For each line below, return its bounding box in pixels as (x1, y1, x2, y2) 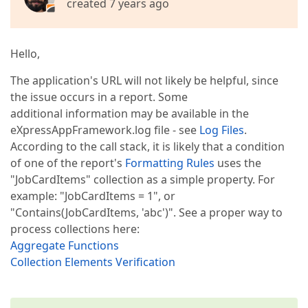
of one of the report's (10, 155, 125, 170)
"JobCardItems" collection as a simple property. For (10, 172, 275, 187)
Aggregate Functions (10, 238, 119, 253)
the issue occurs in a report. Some (10, 89, 188, 104)
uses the (214, 155, 261, 170)
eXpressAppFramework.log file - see (10, 122, 199, 137)
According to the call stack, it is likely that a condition (10, 139, 285, 154)
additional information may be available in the (10, 106, 249, 121)
